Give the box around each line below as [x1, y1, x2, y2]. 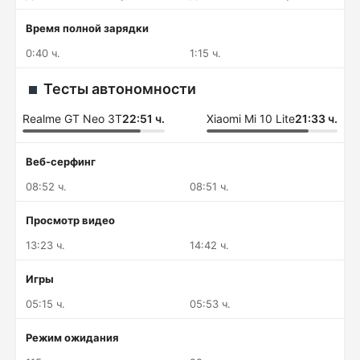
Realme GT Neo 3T [22, 112, 122, 125]
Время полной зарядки [26, 22, 149, 35]
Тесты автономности [43, 80, 196, 97]
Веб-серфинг [26, 155, 96, 168]
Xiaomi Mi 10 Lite [207, 112, 295, 125]
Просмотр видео [26, 214, 115, 227]
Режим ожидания [26, 331, 119, 344]
